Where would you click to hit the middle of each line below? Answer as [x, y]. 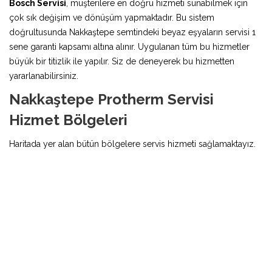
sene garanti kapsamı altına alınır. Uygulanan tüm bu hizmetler [129, 46]
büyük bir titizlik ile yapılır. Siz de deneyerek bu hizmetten [122, 61]
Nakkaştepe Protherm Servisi [111, 99]
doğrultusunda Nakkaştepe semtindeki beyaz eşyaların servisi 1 [132, 32]
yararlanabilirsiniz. [44, 76]
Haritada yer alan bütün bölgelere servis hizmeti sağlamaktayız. [132, 144]
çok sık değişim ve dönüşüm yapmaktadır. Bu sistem [112, 17]
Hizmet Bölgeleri [68, 120]
